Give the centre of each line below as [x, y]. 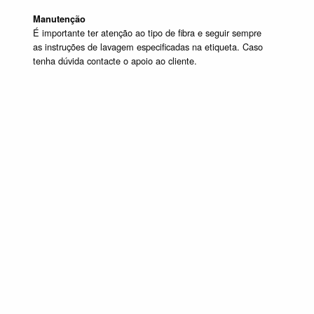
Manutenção [59, 19]
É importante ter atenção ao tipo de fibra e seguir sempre [147, 33]
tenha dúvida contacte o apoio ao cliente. [115, 61]
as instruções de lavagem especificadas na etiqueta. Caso [148, 47]
